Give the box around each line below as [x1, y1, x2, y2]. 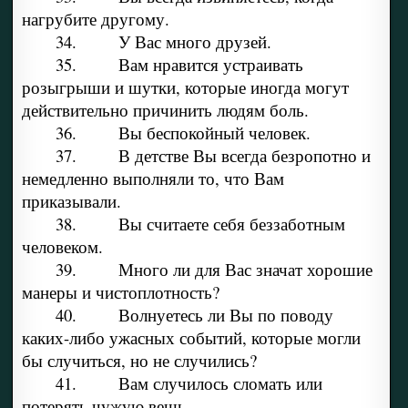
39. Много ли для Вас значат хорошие [55, 258, 372, 281]
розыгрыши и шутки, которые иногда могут [21, 76, 349, 99]
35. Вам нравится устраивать [55, 53, 303, 76]
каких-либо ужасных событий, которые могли [21, 326, 361, 350]
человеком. [21, 235, 103, 259]
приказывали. [21, 189, 121, 213]
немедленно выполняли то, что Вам [21, 167, 284, 190]
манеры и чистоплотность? [21, 280, 219, 304]
